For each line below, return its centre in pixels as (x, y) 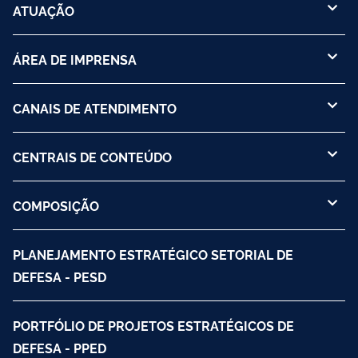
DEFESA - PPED (60, 347)
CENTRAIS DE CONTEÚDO (92, 156)
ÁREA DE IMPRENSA (75, 59)
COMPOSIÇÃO (56, 205)
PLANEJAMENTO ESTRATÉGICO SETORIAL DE (153, 254)
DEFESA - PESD (60, 276)
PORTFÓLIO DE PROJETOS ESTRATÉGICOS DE (153, 325)
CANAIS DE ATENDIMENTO (95, 107)
